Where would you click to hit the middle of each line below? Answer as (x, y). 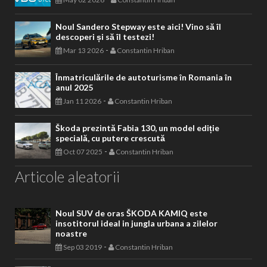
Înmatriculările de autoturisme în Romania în (144, 99)
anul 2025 (74, 109)
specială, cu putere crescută (110, 160)
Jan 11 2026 (82, 123)
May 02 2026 (83, 21)
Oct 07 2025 (82, 173)
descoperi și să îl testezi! (105, 58)
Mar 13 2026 (83, 72)
